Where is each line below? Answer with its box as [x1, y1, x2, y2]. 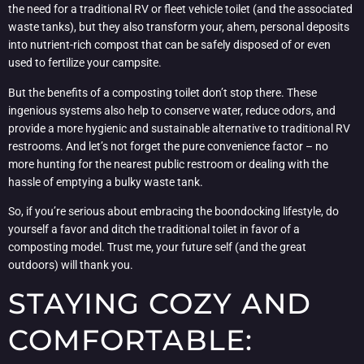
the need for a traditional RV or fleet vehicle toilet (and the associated [8, 2, 353, 16]
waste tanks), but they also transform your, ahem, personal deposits [8, 20, 349, 34]
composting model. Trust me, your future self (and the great [8, 240, 306, 253]
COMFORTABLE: [8, 323, 253, 358]
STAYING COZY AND [8, 286, 312, 322]
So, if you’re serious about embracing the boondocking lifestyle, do [8, 204, 339, 218]
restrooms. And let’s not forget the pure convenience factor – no [8, 139, 328, 153]
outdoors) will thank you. [8, 258, 133, 271]
